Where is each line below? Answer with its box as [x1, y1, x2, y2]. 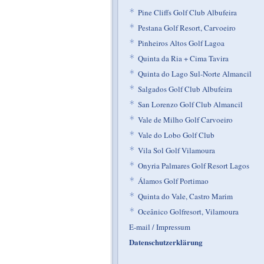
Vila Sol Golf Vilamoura [138, 145, 215, 156]
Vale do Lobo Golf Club [138, 130, 214, 140]
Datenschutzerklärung [129, 236, 203, 247]
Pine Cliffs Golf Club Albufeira [138, 7, 237, 18]
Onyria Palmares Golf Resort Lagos [138, 160, 249, 171]
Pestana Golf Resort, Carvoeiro [138, 22, 236, 33]
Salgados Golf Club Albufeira [138, 84, 232, 94]
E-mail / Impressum [129, 222, 190, 232]
